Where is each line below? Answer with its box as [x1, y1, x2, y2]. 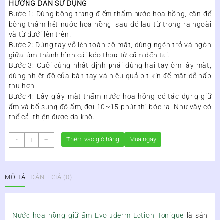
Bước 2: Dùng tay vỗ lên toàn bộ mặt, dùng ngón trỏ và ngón [8, 40, 212, 49]
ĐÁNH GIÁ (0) [30, 173, 72, 181]
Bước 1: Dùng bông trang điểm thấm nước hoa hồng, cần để [8, 9, 212, 18]
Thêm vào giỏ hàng [66, 135, 119, 143]
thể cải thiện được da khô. [8, 112, 95, 121]
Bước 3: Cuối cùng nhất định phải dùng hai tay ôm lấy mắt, [8, 61, 212, 69]
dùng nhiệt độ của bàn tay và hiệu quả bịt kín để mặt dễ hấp [8, 71, 212, 80]
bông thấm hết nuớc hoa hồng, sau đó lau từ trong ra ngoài [8, 20, 212, 28]
